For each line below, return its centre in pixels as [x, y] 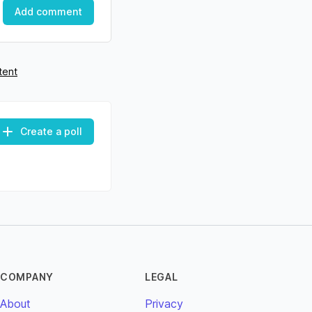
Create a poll [51, 131]
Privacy [164, 304]
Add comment [48, 11]
